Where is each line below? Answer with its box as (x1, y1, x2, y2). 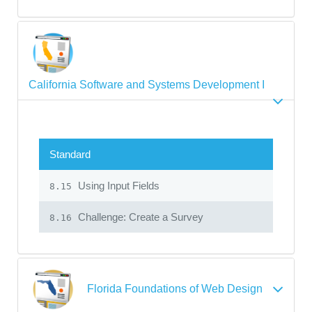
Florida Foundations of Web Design (87, 282, 263, 295)
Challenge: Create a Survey (75, 210, 203, 223)
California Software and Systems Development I (29, 78, 265, 91)
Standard (49, 148, 91, 160)
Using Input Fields (75, 179, 159, 192)
